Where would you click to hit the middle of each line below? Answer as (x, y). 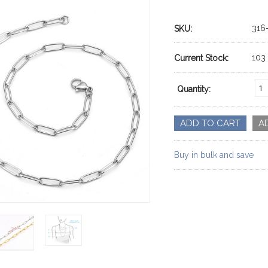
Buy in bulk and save (214, 155)
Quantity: (194, 89)
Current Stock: (202, 58)
